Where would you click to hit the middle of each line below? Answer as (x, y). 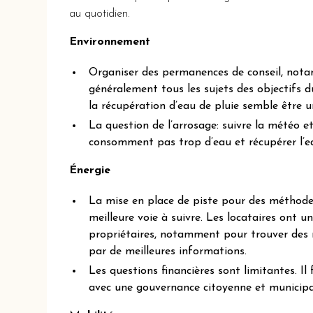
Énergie (90, 171)
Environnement (110, 42)
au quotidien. (100, 14)
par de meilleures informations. (168, 252)
